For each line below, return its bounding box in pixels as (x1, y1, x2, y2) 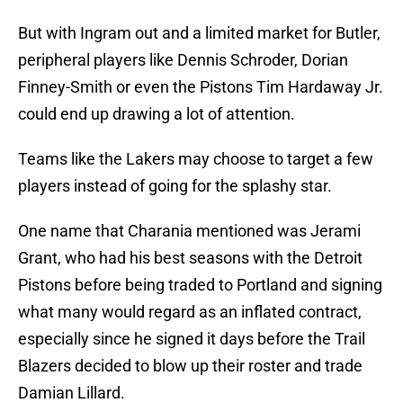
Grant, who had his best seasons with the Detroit (18, 248, 363, 268)
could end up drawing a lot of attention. (18, 104, 299, 124)
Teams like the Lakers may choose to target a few (18, 149, 373, 169)
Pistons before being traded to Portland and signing (18, 275, 382, 295)
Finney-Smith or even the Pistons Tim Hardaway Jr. (18, 77, 383, 97)
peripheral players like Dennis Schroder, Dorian (18, 50, 348, 70)
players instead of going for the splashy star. (18, 176, 336, 196)
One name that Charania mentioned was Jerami (18, 221, 361, 241)
